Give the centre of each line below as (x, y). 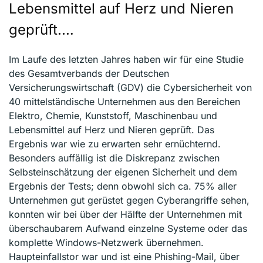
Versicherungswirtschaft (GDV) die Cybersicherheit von (130, 88)
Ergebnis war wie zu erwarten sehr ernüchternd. (115, 144)
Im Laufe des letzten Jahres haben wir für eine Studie (126, 60)
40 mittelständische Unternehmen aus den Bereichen (124, 102)
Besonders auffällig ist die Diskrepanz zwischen (114, 158)
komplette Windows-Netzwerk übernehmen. (106, 243)
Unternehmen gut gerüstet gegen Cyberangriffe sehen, (129, 200)
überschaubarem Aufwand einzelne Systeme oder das (128, 229)
